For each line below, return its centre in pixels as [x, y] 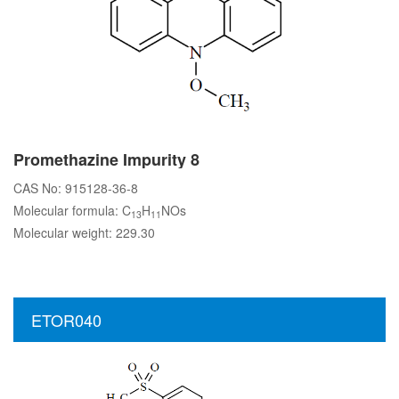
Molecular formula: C [72, 210]
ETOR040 [66, 320]
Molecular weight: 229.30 [84, 232]
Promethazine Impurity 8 [106, 159]
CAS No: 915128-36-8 [76, 188]
